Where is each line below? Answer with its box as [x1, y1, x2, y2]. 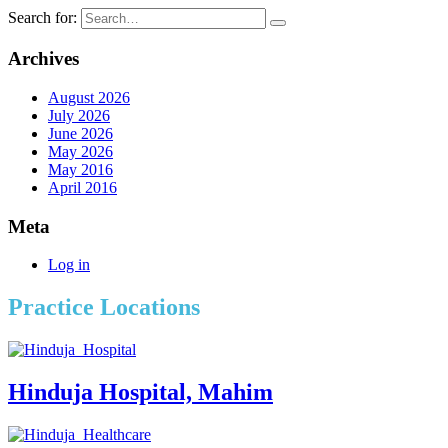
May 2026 [48, 142, 113, 160]
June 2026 [48, 124, 113, 142]
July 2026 [48, 106, 110, 124]
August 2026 [48, 88, 130, 106]
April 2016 [48, 178, 117, 196]
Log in [48, 256, 90, 274]
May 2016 [48, 160, 113, 178]
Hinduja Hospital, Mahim [8, 379, 273, 406]
